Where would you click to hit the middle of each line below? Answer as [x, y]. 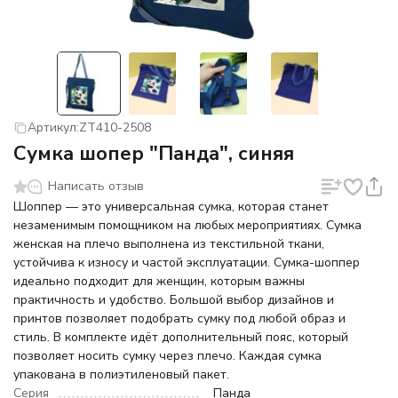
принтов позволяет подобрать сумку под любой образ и [179, 318]
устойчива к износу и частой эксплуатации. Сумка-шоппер [187, 263]
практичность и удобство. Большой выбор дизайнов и [174, 300]
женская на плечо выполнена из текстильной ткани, [169, 244]
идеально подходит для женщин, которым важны [159, 281]
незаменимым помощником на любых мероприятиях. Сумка [187, 225]
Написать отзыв [96, 186]
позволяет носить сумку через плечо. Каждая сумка [167, 356]
